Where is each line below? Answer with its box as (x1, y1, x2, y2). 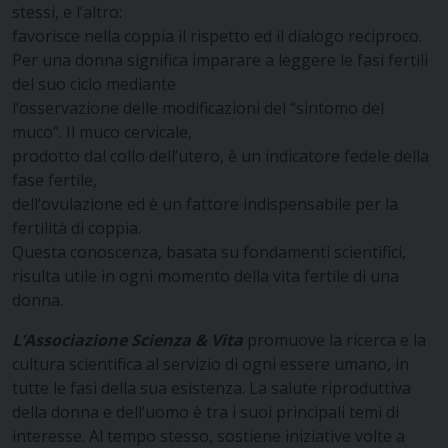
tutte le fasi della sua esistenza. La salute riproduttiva (12, 376, 411, 399)
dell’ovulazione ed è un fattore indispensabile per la (12, 192, 398, 215)
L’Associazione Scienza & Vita (12, 328, 243, 351)
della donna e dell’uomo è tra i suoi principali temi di (12, 400, 399, 423)
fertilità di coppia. (12, 216, 141, 239)
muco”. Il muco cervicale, (12, 120, 192, 143)
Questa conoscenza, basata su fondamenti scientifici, (12, 240, 406, 263)
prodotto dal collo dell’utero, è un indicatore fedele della (12, 144, 429, 167)
